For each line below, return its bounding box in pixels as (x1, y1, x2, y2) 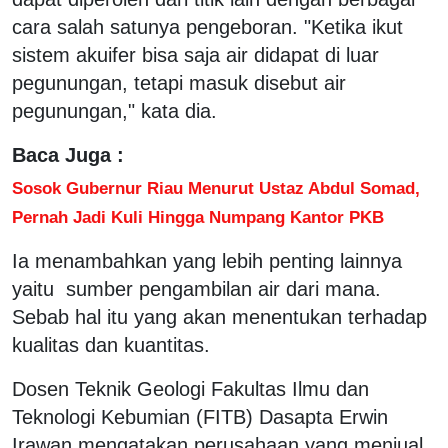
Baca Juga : (12, 143, 124, 166)
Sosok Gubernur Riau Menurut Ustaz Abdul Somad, (12, 177, 420, 198)
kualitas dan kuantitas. (12, 333, 210, 356)
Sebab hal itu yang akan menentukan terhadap (12, 305, 427, 328)
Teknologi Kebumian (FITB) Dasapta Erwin (12, 405, 388, 428)
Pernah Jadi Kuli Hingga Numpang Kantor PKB (12, 206, 384, 227)
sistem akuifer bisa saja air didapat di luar (12, 43, 379, 66)
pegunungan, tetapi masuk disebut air (12, 71, 346, 94)
